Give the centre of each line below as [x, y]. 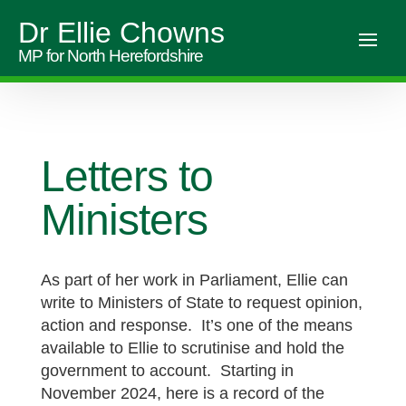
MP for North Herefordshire [111, 56]
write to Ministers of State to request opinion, [201, 303]
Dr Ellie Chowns [121, 33]
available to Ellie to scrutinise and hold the [192, 348]
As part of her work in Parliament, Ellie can [194, 280]
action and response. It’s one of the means [196, 325]
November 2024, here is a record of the [182, 393]
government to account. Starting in [167, 371]
